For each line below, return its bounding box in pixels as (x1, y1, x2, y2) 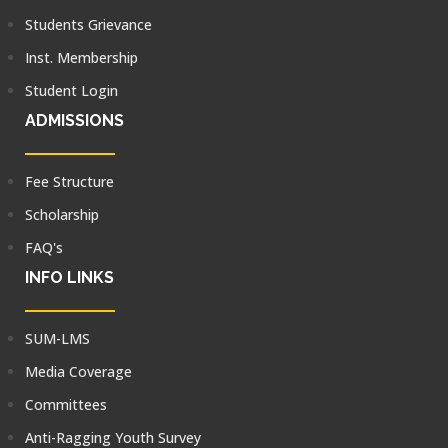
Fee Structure (25, 172, 114, 191)
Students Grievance (25, 15, 152, 34)
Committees (25, 395, 107, 414)
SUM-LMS (25, 329, 90, 348)
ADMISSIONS (25, 111, 124, 130)
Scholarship (25, 205, 99, 224)
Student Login (25, 81, 118, 100)
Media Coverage (25, 362, 132, 381)
